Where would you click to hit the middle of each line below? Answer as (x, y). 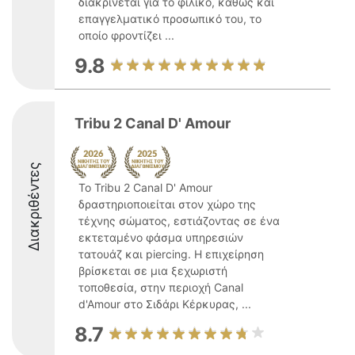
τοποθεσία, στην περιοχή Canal (161, 287)
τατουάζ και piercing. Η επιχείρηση (171, 254)
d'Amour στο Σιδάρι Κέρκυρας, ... (165, 304)
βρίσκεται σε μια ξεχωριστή (153, 271)
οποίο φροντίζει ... (126, 35)
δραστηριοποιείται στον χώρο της (167, 204)
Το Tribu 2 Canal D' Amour (145, 187)
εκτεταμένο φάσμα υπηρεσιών (161, 237)
